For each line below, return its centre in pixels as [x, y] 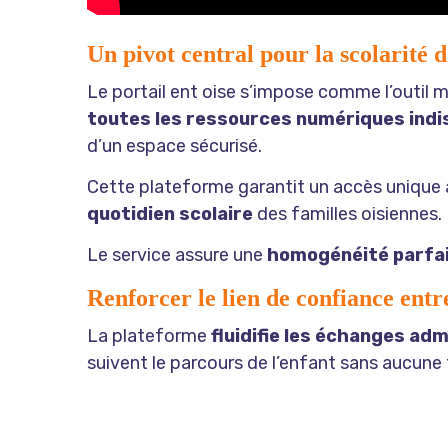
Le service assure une [177, 254]
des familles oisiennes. [347, 213]
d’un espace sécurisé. [174, 145]
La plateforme [149, 335]
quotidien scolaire [170, 213]
